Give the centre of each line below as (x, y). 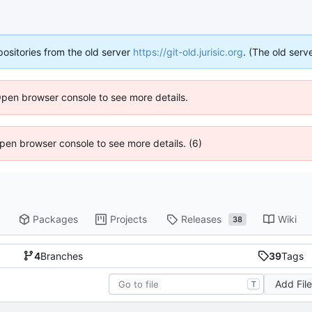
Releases (202, 219)
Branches (61, 256)
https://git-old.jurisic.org (188, 52)
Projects (129, 219)
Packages (56, 219)
